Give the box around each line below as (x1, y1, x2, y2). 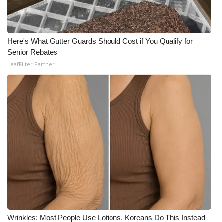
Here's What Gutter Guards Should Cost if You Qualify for (7, 37, 193, 45)
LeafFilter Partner (7, 60, 55, 68)
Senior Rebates (7, 48, 57, 56)
